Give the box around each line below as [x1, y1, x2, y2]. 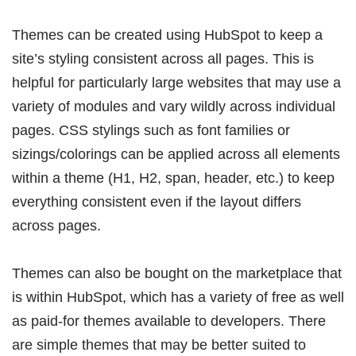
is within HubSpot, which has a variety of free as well [12, 288, 344, 305]
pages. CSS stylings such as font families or [12, 122, 290, 138]
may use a [275, 74, 341, 91]
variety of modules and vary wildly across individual [12, 98, 335, 114]
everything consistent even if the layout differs [12, 193, 301, 210]
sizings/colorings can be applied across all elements [12, 145, 340, 162]
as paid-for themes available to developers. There [12, 312, 326, 329]
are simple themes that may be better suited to [12, 336, 306, 353]
